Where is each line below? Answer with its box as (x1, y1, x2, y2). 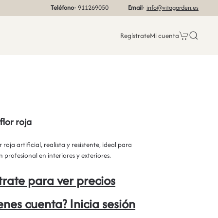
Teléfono (51, 3, 74, 12)
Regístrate (120, 31, 150, 40)
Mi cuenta (150, 31, 179, 40)
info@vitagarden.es (146, 3, 199, 12)
